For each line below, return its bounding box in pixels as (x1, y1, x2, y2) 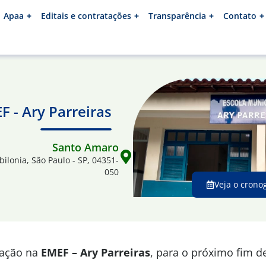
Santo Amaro (52, 140, 119, 154)
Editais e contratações (41, 10, 131, 21)
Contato (223, 10, 256, 21)
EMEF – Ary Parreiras (41, 245, 150, 259)
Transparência (148, 10, 206, 21)
